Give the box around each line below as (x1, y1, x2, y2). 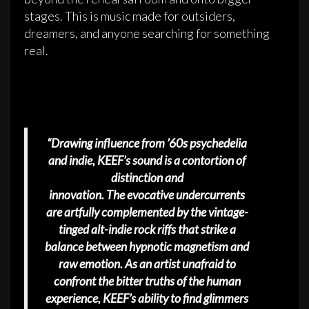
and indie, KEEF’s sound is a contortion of (48, 152, 246, 168)
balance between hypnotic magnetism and (45, 239, 249, 254)
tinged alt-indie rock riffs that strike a (58, 221, 236, 237)
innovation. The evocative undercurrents (49, 187, 245, 202)
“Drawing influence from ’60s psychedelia (47, 135, 247, 150)
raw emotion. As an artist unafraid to (58, 256, 236, 271)
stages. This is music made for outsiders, (24, 8, 235, 23)
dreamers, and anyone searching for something (24, 25, 270, 41)
